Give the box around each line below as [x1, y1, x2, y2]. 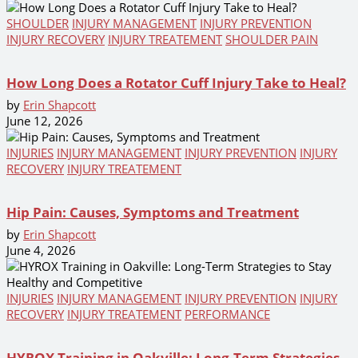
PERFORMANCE [185, 305, 270, 322]
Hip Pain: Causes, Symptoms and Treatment [6, 202, 299, 221]
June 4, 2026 [6, 241, 76, 258]
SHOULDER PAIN [225, 30, 318, 47]
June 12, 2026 [6, 112, 83, 129]
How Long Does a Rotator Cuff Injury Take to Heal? [6, 73, 346, 92]
